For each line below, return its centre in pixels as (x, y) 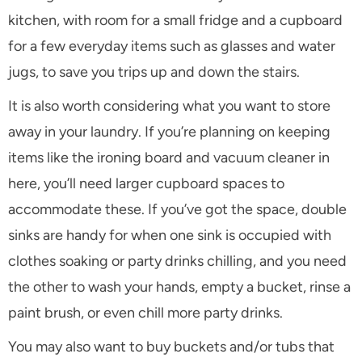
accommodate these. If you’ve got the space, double (177, 210)
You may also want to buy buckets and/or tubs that (171, 347)
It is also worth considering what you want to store (169, 106)
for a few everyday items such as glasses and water (172, 46)
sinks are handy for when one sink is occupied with (170, 236)
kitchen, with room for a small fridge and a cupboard (175, 21)
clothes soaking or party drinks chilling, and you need (177, 261)
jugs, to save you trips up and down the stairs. (154, 72)
